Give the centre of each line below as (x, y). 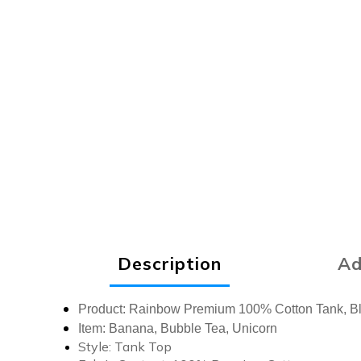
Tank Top (143, 346)
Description (170, 263)
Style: (96, 346)
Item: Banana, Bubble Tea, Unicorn (178, 328)
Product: (104, 309)
